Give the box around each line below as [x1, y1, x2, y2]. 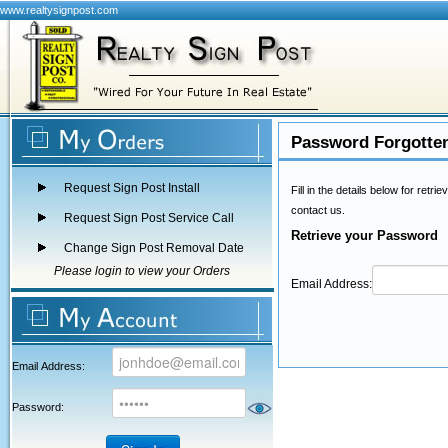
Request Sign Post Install [64, 181, 200, 195]
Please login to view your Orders [54, 264, 230, 278]
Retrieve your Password [291, 228, 438, 243]
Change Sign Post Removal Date [64, 241, 244, 255]
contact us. [291, 204, 345, 216]
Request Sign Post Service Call [64, 211, 234, 225]
